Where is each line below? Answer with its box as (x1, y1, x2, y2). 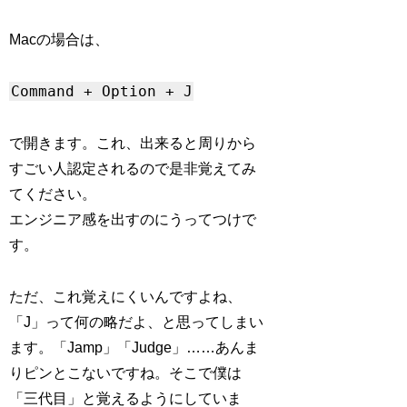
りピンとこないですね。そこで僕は (9, 364, 243, 381)
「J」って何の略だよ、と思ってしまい (9, 313, 264, 330)
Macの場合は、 (9, 32, 110, 48)
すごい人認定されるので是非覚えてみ (9, 160, 257, 176)
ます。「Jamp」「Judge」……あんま (9, 339, 260, 355)
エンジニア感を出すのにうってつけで (9, 211, 257, 227)
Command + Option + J (10, 83, 193, 101)
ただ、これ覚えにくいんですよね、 (9, 288, 243, 304)
